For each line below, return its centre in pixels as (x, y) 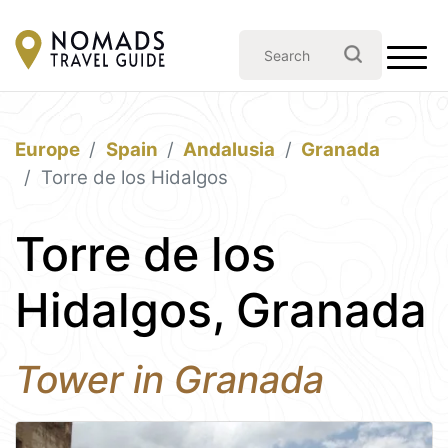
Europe (47, 149)
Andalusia (229, 149)
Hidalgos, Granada (221, 310)
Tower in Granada (169, 379)
